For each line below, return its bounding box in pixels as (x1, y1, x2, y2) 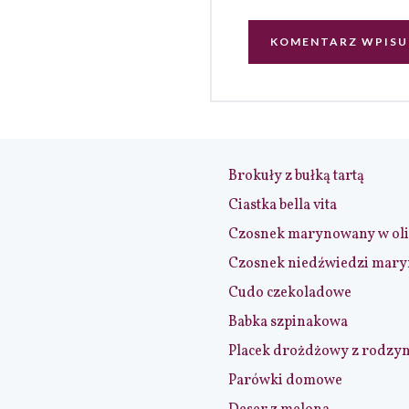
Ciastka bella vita (228, 194, 337, 215)
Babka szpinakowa (228, 311, 348, 332)
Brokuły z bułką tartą (228, 165, 364, 186)
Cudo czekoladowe (228, 282, 351, 303)
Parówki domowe (228, 370, 342, 391)
